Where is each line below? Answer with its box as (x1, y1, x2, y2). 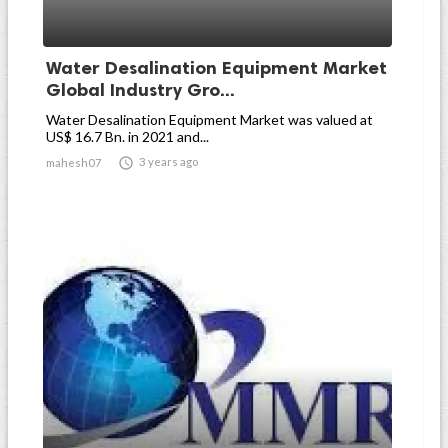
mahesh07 (46, 156, 102, 169)
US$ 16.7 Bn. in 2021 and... (46, 128, 209, 145)
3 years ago (139, 155, 198, 168)
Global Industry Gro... (46, 79, 235, 101)
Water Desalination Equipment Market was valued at (46, 111, 373, 128)
